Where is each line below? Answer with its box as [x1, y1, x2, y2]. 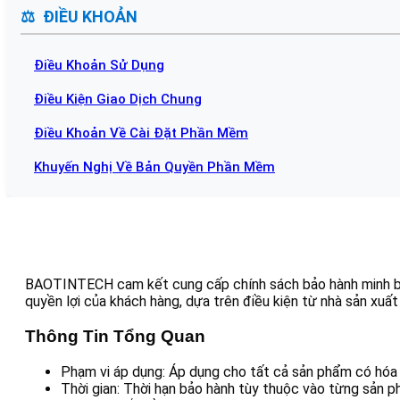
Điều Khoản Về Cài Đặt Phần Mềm [34, 125, 248, 142]
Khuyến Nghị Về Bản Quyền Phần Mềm [34, 159, 275, 176]
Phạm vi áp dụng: [61, 362, 165, 380]
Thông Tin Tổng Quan [25, 326, 205, 346]
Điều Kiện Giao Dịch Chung [34, 91, 202, 108]
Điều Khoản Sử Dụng [34, 57, 164, 74]
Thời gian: [61, 379, 120, 397]
